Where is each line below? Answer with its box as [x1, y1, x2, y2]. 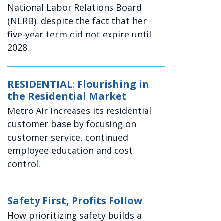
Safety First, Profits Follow [7, 194, 143, 208]
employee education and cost [7, 145, 133, 157]
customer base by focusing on [7, 118, 137, 130]
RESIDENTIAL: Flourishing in [7, 77, 149, 91]
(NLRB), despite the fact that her [7, 15, 147, 27]
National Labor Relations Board [7, 1, 142, 14]
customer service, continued [7, 131, 129, 144]
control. [7, 158, 41, 170]
